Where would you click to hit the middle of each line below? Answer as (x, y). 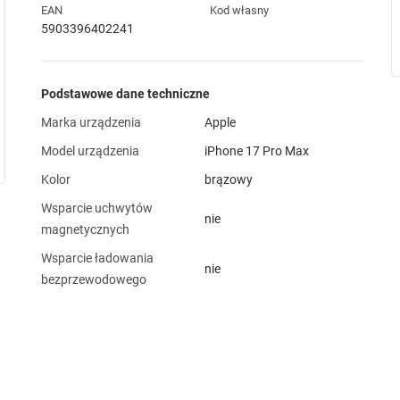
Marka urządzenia (91, 122)
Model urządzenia (90, 151)
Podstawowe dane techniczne (125, 94)
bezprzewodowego (93, 279)
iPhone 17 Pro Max (256, 151)
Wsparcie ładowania (97, 258)
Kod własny (239, 10)
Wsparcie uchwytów (96, 208)
